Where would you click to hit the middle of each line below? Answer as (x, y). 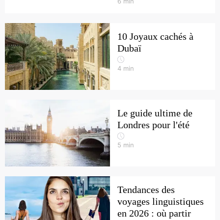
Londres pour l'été (153, 125)
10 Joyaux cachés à (155, 36)
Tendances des (146, 190)
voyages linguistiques (161, 201)
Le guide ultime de (155, 113)
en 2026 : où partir (154, 213)
